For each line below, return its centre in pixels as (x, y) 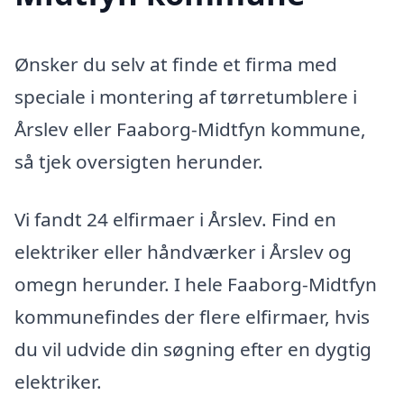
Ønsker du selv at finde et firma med (176, 64)
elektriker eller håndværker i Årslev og (183, 251)
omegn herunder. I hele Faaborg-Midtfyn (196, 284)
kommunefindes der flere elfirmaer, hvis (192, 316)
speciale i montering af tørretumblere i (186, 96)
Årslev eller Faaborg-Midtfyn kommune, (190, 129)
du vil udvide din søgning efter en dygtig (193, 349)
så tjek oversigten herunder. (139, 161)
